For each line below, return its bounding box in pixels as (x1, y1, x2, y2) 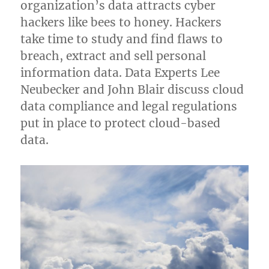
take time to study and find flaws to (20, 31, 223, 46)
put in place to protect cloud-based (20, 115, 221, 130)
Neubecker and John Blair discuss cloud (20, 82, 244, 97)
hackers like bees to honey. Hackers (20, 14, 222, 29)
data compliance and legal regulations (20, 98, 238, 113)
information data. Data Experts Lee (20, 65, 220, 80)
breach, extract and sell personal (20, 48, 207, 63)
